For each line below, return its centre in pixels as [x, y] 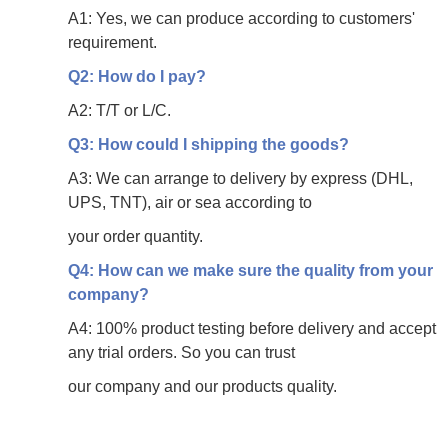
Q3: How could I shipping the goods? [208, 144]
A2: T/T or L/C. [119, 110]
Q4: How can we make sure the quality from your [250, 270]
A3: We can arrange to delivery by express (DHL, [240, 178]
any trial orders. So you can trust [181, 352]
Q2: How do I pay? [137, 76]
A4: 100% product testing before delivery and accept [252, 328]
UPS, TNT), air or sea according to [190, 202]
